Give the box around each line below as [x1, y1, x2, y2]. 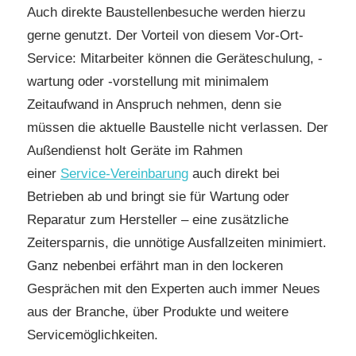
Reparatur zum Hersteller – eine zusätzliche [27, 211, 288, 227]
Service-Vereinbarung [60, 165, 188, 181]
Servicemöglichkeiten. [27, 327, 162, 342]
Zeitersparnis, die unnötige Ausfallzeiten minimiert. [27, 234, 327, 250]
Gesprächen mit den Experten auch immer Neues [27, 281, 320, 296]
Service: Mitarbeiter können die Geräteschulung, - [27, 50, 323, 66]
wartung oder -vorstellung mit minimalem [27, 73, 269, 89]
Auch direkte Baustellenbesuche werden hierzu [27, 4, 305, 20]
